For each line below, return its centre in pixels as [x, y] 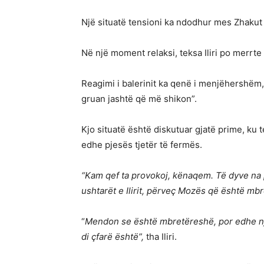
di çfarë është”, [113, 237]
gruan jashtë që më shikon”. [139, 99]
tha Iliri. [160, 237]
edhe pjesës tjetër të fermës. [142, 145]
